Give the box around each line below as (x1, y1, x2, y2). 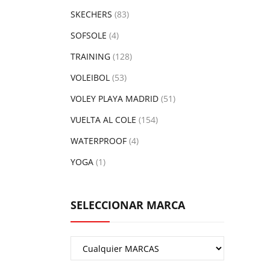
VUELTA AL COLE (71, 114, 136, 125)
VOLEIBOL (71, 72, 110, 83)
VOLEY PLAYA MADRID (71, 93, 159, 104)
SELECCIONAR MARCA (71, 198, 185, 212)
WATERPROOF (71, 135, 127, 146)
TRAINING (71, 51, 110, 62)
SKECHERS (71, 8, 112, 20)
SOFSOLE (71, 30, 107, 41)
